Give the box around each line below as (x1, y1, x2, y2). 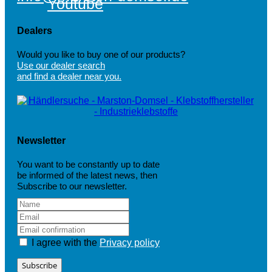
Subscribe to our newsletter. (17, 181, 127, 192)
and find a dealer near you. (17, 71, 121, 82)
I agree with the (29, 237, 100, 248)
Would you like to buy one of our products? (17, 49, 185, 60)
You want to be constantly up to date (17, 159, 160, 170)
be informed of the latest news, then (17, 170, 157, 181)
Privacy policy (100, 237, 160, 248)
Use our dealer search (17, 60, 105, 71)
